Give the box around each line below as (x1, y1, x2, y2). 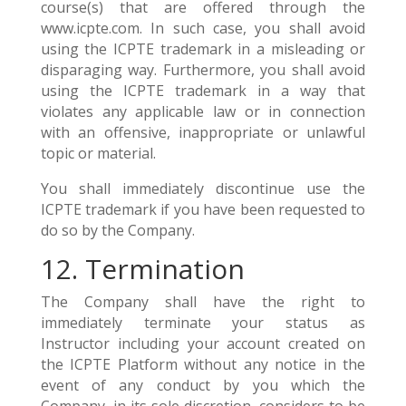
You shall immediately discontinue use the (40, 179, 366, 198)
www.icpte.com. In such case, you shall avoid (40, 18, 366, 38)
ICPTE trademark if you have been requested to (40, 199, 366, 219)
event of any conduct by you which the (40, 375, 366, 395)
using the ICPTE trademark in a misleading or (40, 39, 366, 59)
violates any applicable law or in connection (40, 101, 366, 121)
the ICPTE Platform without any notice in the (40, 354, 366, 374)
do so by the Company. (40, 220, 195, 240)
